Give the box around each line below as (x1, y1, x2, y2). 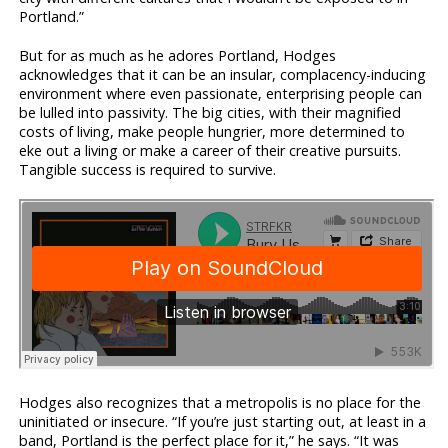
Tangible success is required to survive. (19, 159, 277, 179)
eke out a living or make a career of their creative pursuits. (19, 140, 402, 160)
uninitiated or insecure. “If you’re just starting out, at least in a (19, 412, 427, 432)
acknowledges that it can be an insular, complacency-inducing (19, 64, 427, 84)
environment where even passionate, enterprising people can (19, 83, 423, 103)
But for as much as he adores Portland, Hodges (19, 45, 337, 65)
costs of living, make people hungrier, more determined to (19, 121, 406, 141)
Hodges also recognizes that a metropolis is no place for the (19, 393, 422, 413)
